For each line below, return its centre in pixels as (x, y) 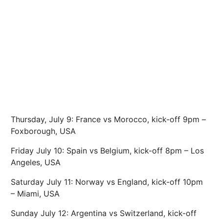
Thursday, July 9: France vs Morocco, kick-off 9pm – (108, 119)
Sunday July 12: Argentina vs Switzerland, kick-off (104, 213)
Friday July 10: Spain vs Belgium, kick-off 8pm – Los (107, 151)
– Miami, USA (35, 194)
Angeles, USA (36, 162)
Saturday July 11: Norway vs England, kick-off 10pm (107, 182)
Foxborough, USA (43, 131)
